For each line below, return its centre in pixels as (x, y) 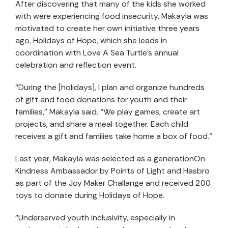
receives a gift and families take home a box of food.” (114, 136)
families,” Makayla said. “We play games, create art (108, 111)
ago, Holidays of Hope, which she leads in (91, 40)
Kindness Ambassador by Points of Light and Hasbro (112, 170)
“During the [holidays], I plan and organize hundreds (110, 87)
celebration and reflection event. (76, 65)
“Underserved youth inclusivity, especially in (95, 217)
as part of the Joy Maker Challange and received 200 (113, 183)
